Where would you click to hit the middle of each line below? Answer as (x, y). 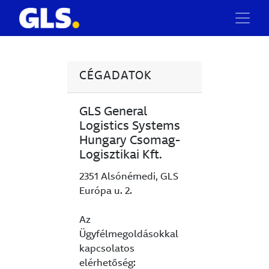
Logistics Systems (130, 127)
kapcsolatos (107, 249)
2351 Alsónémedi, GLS (129, 177)
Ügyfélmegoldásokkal (129, 235)
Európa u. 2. (106, 192)
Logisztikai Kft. (121, 156)
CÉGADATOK (116, 77)
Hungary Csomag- (130, 141)
